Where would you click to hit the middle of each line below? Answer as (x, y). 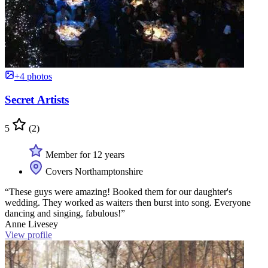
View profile (28, 235)
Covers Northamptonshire (93, 172)
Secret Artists (37, 99)
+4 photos (33, 76)
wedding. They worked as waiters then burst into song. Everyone (128, 203)
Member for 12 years (84, 155)
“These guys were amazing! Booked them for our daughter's (118, 192)
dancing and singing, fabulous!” (65, 214)
